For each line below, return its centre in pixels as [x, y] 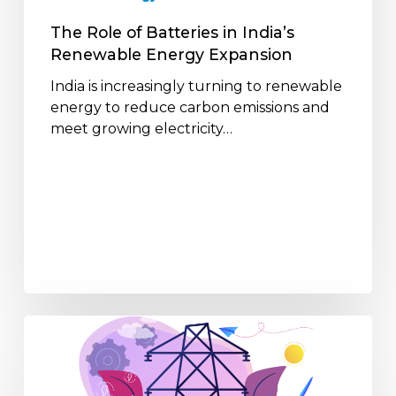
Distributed [63, 346]
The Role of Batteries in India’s [172, 32]
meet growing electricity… [141, 129]
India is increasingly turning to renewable [196, 86]
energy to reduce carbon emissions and [190, 107]
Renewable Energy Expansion [171, 54]
